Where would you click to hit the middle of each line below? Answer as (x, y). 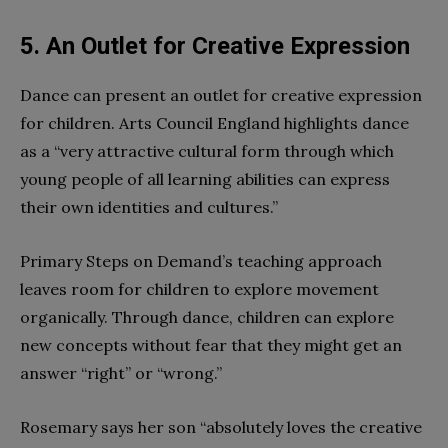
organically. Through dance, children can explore (207, 316)
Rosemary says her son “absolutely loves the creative (221, 426)
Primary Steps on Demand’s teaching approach (201, 260)
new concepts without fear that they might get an (211, 344)
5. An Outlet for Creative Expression (215, 45)
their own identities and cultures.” (149, 206)
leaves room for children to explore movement (199, 288)
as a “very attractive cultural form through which (207, 150)
